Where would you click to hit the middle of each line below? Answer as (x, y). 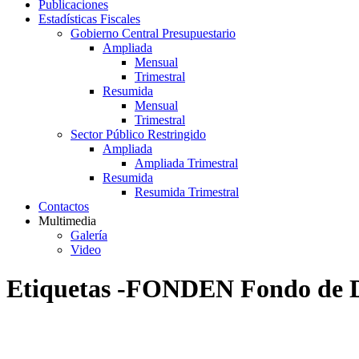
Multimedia (67, 221)
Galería (89, 235)
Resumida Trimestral (187, 192)
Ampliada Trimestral (186, 163)
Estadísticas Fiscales (89, 19)
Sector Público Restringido (138, 134)
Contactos (64, 206)
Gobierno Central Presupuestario (153, 33)
